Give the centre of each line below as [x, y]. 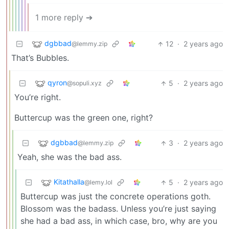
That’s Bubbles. [40, 58]
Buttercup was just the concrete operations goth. [116, 197]
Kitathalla [69, 182]
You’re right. [38, 97]
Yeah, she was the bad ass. [70, 157]
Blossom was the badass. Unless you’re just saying [118, 209]
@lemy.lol [98, 182]
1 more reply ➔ [64, 18]
